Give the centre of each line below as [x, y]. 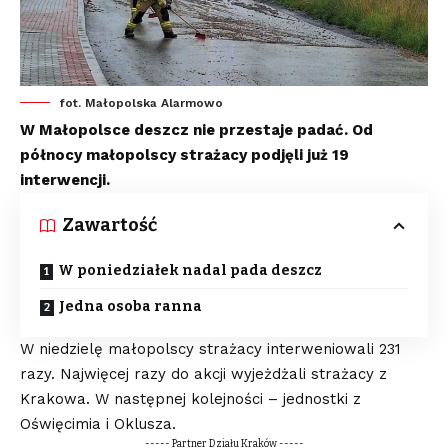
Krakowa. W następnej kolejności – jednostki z [190, 399]
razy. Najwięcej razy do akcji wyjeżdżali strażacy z [203, 374]
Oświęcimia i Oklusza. [98, 424]
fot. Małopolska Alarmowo [141, 103]
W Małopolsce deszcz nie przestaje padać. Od [196, 130]
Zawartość [109, 225]
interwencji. [65, 180]
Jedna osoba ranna [130, 307]
